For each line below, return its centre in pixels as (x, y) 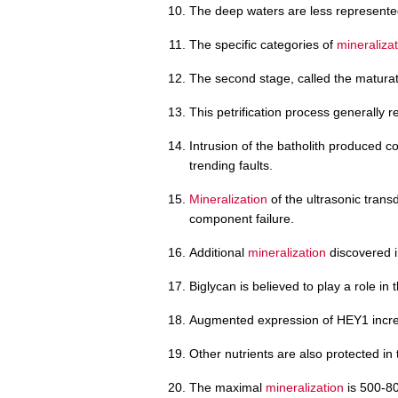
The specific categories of (263, 44)
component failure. (242, 218)
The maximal (227, 387)
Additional (219, 252)
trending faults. (231, 165)
